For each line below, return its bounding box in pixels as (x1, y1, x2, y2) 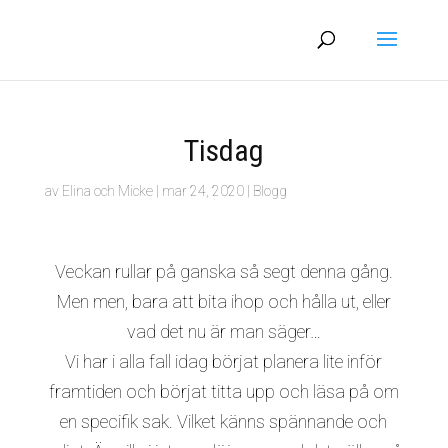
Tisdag (183, 133, 264, 168)
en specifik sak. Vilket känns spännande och (60, 411, 388, 432)
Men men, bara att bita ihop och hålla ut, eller (56, 291, 391, 312)
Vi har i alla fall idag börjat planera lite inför (65, 351, 383, 372)
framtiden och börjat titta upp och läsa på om (48, 381, 399, 402)
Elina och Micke (61, 183, 153, 199)
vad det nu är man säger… (126, 321, 321, 342)
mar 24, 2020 (161, 183, 244, 199)
